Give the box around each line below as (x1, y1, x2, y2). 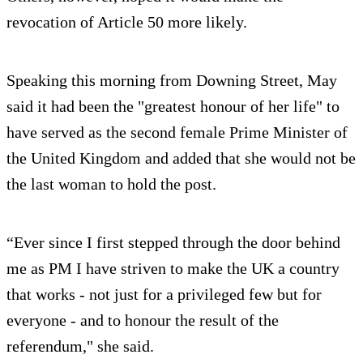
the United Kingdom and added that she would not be (6, 149, 356, 168)
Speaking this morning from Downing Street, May (6, 71, 337, 90)
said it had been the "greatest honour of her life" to (6, 97, 340, 116)
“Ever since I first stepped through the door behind (6, 233, 340, 252)
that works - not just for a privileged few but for (6, 285, 322, 304)
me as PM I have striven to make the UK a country (6, 259, 340, 278)
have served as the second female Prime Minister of (6, 123, 348, 142)
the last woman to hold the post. (6, 175, 216, 194)
